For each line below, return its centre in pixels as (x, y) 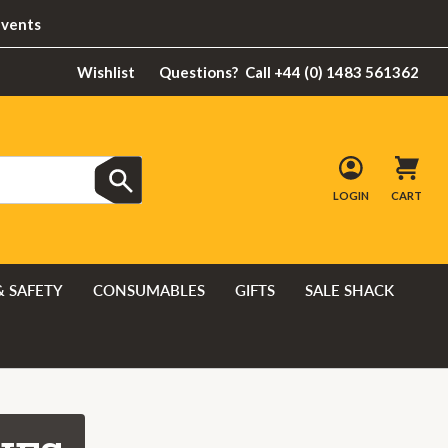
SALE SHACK (349, 289)
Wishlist (106, 72)
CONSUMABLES (149, 289)
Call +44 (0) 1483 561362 (332, 72)
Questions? (198, 72)
